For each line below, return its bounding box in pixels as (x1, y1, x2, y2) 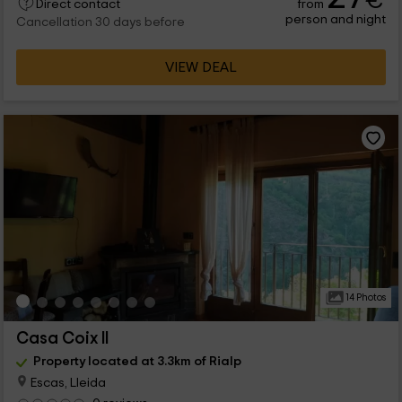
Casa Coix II (15, 330, 109, 348)
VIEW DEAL (165, 60, 237, 75)
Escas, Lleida (27, 375, 106, 389)
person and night (285, 13, 387, 27)
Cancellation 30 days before (15, 16, 185, 30)
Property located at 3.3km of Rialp (32, 354, 241, 369)
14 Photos (343, 293, 386, 303)
